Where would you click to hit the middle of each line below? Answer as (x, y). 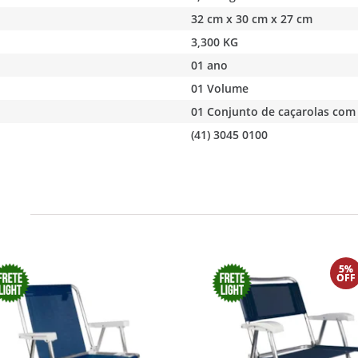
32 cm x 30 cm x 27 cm (252, 18)
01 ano (210, 65)
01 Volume (220, 88)
